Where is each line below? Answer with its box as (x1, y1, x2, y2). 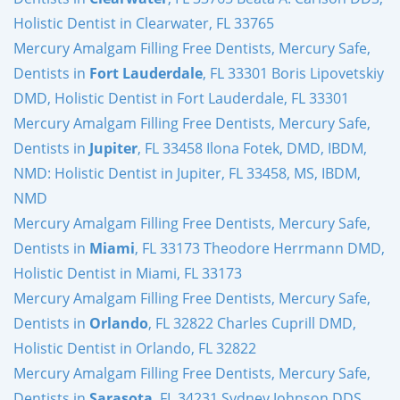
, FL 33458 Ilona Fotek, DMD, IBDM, (137, 137, 367, 158)
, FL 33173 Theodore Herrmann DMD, (135, 237, 385, 258)
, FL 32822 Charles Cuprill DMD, (148, 312, 356, 333)
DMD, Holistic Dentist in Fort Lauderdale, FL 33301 (13, 87, 349, 108)
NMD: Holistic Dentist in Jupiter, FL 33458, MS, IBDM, (13, 162, 361, 183)
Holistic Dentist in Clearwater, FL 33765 (13, 12, 274, 33)
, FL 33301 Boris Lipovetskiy (203, 62, 384, 83)
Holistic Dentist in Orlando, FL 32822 (13, 337, 256, 358)
